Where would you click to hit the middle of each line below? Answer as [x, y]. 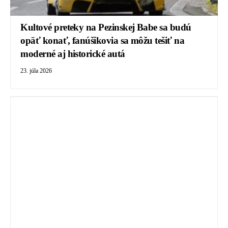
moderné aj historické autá [73, 54]
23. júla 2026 [36, 71]
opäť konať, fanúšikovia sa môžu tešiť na [103, 41]
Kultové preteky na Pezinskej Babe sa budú [106, 27]
